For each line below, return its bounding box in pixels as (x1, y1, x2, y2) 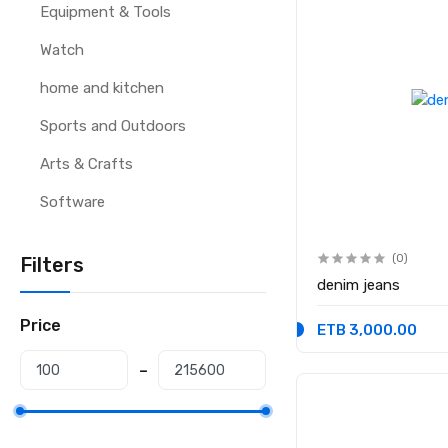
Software (40, 193, 106, 211)
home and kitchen (40, 79, 165, 97)
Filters (20, 253, 85, 277)
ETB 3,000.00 (317, 320, 418, 339)
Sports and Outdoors (40, 117, 187, 135)
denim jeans (317, 275, 401, 294)
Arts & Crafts (40, 155, 134, 173)
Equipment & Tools (40, 3, 172, 21)
